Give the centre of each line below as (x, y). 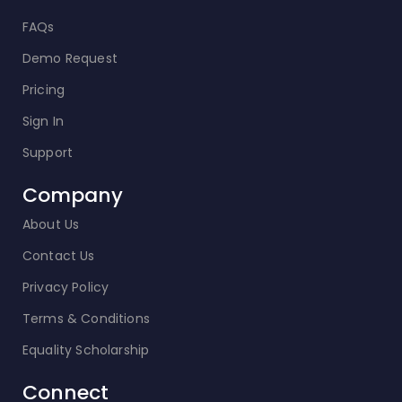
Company (73, 195)
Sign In (44, 121)
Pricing (44, 89)
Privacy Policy (66, 287)
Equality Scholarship (86, 350)
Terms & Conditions (86, 318)
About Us (51, 224)
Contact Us (59, 255)
